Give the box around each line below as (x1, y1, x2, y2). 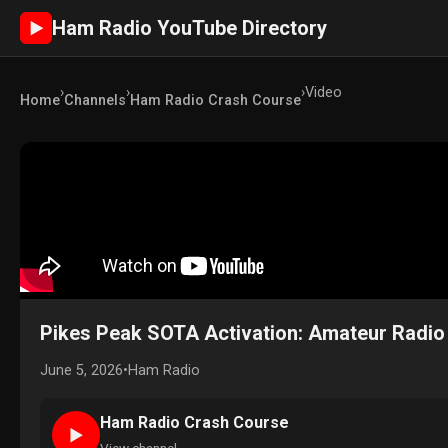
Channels (64, 92, 126, 109)
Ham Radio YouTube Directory (52, 16, 327, 40)
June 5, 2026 (40, 362, 123, 379)
